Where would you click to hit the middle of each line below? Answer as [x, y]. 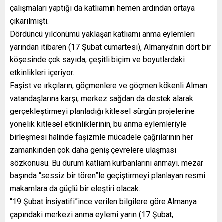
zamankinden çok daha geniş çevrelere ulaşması [93, 150]
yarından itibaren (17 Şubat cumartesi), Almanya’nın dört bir [110, 47]
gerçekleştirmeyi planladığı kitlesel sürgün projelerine [102, 111]
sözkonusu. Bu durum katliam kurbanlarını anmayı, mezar [107, 163]
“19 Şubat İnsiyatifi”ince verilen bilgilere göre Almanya [103, 201]
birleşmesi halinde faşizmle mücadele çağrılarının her [102, 137]
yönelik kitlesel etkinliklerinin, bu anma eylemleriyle [98, 124]
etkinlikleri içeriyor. [42, 72]
